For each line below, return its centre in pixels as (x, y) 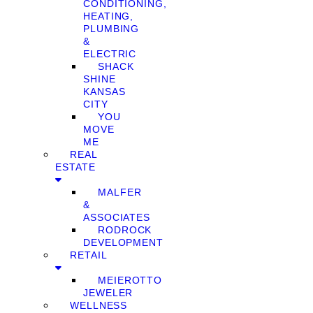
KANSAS (104, 92)
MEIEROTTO (130, 280)
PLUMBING (111, 29)
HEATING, (109, 16)
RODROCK (125, 230)
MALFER (120, 192)
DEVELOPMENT (123, 242)
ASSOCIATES (117, 217)
